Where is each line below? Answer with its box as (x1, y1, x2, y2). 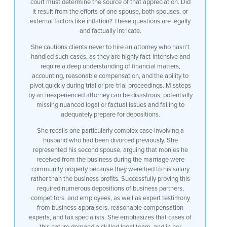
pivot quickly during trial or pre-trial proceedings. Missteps (29, 81, 191, 90)
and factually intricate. (79, 26, 141, 35)
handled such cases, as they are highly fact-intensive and (30, 52, 190, 61)
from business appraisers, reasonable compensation (37, 203, 183, 212)
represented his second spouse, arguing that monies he (32, 145, 188, 155)
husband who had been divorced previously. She (43, 135, 178, 145)
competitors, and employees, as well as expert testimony (30, 193, 190, 203)
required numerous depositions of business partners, (36, 183, 184, 193)
